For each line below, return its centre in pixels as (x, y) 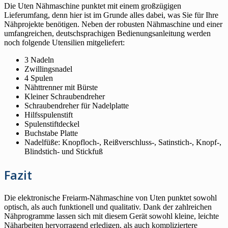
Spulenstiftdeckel (52, 124)
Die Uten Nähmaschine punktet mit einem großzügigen (93, 6)
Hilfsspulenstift (49, 115)
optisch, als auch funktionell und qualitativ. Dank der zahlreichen (108, 207)
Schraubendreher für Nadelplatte (77, 106)
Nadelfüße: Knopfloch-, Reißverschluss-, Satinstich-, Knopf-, (123, 142)
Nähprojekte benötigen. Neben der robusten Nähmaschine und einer (113, 24)
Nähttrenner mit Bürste (61, 88)
